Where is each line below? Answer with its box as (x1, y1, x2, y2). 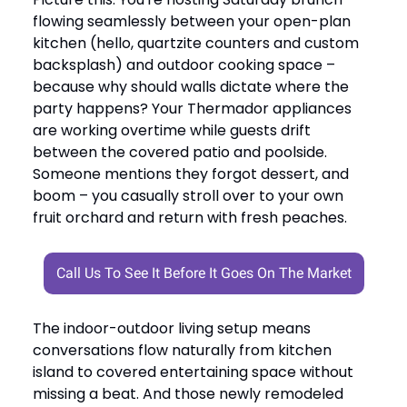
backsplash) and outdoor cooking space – (33, 54, 335, 75)
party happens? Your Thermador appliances (33, 97, 352, 119)
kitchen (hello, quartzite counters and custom (33, 32, 359, 54)
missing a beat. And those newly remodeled (33, 382, 343, 404)
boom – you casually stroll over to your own (33, 184, 343, 206)
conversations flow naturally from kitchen (33, 339, 332, 361)
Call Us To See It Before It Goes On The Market (55, 263, 352, 282)
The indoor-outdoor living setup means (33, 317, 311, 339)
